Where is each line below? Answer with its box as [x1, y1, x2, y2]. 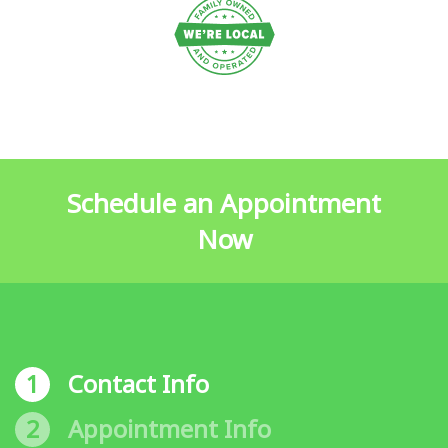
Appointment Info [68, 412, 271, 446]
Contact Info [68, 367, 209, 401]
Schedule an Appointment [67, 185, 381, 222]
